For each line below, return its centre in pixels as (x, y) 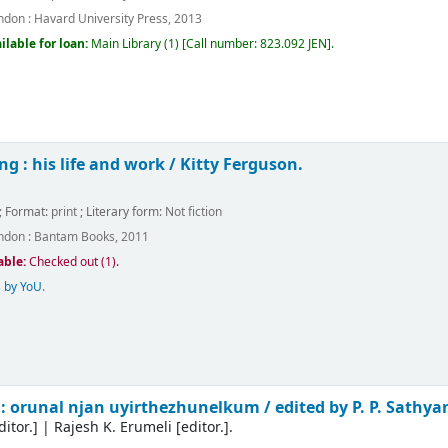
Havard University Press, (103, 19)
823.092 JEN (294, 44)
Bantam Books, (76, 236)
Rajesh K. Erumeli (113, 428)
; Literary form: (123, 211)
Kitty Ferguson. (242, 165)
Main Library (126, 44)
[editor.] (201, 428)
